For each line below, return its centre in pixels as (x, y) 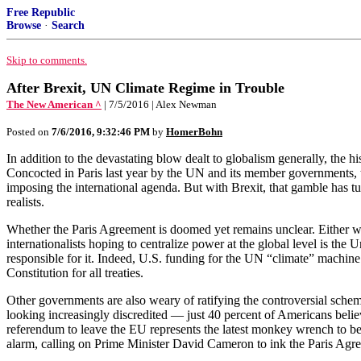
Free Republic (41, 12)
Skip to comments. (47, 60)
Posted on (29, 132)
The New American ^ (54, 104)
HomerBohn (194, 132)
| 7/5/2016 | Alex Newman (160, 104)
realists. (25, 202)
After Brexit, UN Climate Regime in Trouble (145, 88)
